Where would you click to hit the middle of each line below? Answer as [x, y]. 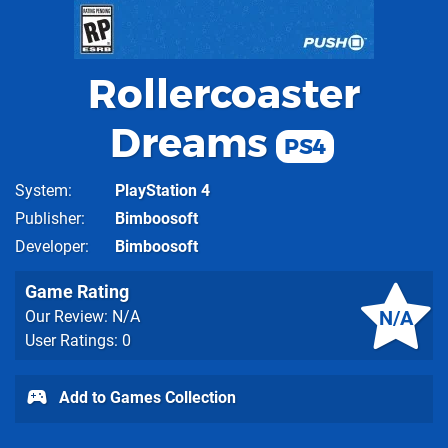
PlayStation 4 [162, 190]
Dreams [188, 142]
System [41, 190]
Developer [50, 246]
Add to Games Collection [145, 397]
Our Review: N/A [82, 316]
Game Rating [77, 291]
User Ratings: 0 [78, 340]
